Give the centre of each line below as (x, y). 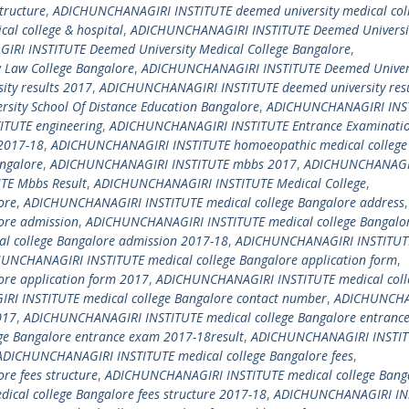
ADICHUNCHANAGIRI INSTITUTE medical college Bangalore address (214, 202)
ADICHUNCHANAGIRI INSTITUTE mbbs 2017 (173, 164)
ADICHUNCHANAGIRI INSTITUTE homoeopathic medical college (229, 145)
